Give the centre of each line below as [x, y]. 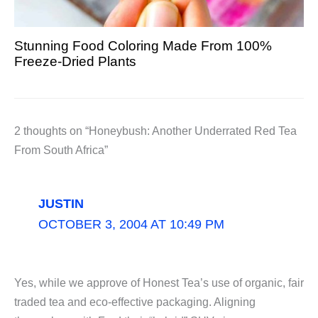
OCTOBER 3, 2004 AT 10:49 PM [131, 224]
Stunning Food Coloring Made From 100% [143, 45]
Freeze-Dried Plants [75, 61]
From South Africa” [61, 150]
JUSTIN [61, 203]
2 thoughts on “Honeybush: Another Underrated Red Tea [155, 131]
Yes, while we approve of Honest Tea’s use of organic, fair [159, 283]
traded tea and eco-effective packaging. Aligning [135, 302]
